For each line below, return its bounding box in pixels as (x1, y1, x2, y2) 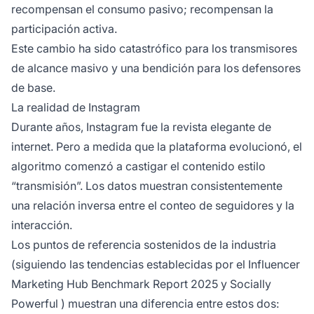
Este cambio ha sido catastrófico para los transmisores (11, 41, 297, 56)
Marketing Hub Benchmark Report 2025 (11, 277, 218, 292)
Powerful (11, 296, 58, 311)
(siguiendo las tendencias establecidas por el (11, 257, 248, 272)
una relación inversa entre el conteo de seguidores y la (11, 198, 294, 213)
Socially (230, 277, 271, 292)
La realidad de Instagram (11, 100, 140, 115)
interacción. (11, 218, 72, 233)
